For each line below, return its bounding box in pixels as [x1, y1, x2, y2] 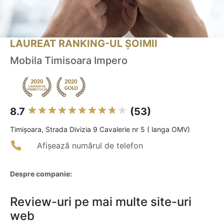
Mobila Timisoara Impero [10, 54, 127, 67]
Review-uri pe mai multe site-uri [10, 194, 191, 209]
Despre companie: [10, 169, 72, 178]
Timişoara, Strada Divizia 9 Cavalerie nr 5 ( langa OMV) [10, 125, 190, 134]
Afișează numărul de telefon [37, 140, 143, 151]
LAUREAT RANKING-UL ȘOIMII [10, 37, 157, 50]
